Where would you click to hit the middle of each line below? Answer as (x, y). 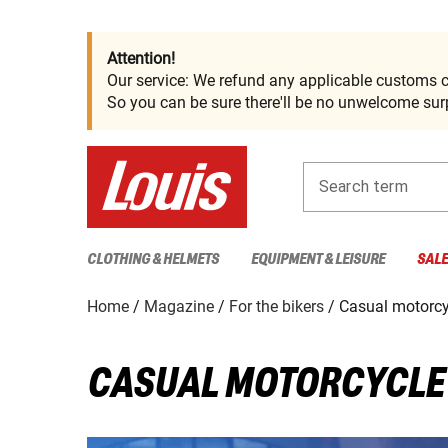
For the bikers (276, 306)
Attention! (141, 58)
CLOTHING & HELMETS (153, 259)
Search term (363, 186)
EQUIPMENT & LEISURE (318, 259)
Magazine (179, 306)
